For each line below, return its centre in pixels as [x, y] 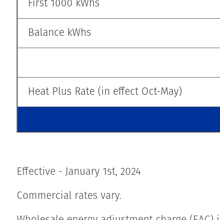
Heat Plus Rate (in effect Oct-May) [104, 92]
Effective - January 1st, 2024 [80, 172]
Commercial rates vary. [69, 196]
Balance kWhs [58, 33]
